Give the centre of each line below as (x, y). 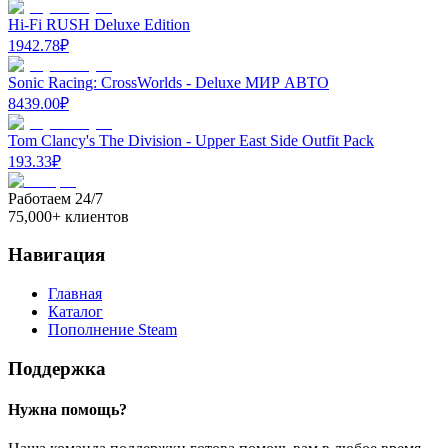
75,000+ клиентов (68, 216)
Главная (75, 293)
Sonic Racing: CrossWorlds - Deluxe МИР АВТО (168, 82)
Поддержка (57, 368)
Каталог (75, 311)
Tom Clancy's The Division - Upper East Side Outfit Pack (191, 140)
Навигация (56, 255)
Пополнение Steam (112, 329)
